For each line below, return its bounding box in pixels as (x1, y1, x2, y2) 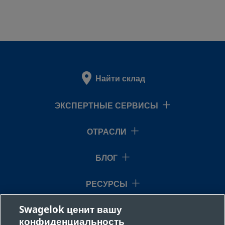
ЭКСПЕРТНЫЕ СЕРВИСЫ (55, 100, 158, 112)
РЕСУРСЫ (85, 178, 128, 190)
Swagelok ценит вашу (19, 202, 123, 217)
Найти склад (95, 73, 145, 85)
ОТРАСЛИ (86, 126, 127, 138)
